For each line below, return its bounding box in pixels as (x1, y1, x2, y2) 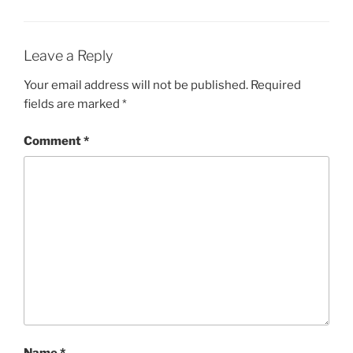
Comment (24, 133, 84, 148)
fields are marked (24, 97, 122, 112)
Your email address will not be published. (24, 78, 248, 93)
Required (251, 78, 301, 93)
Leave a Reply (24, 46, 113, 64)
